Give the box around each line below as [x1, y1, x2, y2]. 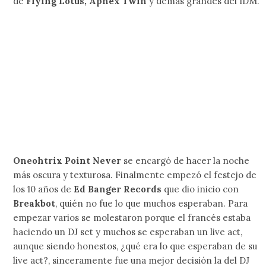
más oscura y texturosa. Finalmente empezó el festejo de [13, 169, 257, 180]
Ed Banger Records [74, 183, 162, 195]
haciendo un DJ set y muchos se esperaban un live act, [13, 226, 243, 237]
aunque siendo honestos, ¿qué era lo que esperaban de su [13, 240, 258, 252]
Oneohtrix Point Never [13, 154, 122, 166]
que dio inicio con [161, 183, 239, 195]
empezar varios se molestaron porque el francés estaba [13, 211, 251, 223]
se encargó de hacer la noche [121, 154, 250, 166]
